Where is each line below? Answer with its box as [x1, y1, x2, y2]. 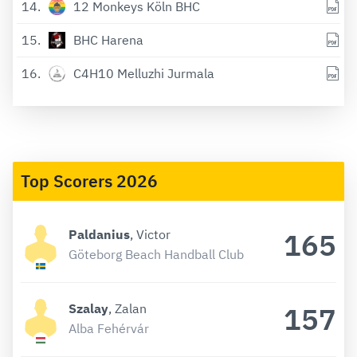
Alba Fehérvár [69, 320, 149, 336]
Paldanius [69, 226, 130, 242]
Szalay [69, 300, 108, 316]
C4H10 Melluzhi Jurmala [73, 65, 214, 82]
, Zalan [108, 300, 147, 316]
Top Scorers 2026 [21, 169, 158, 192]
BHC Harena [73, 32, 143, 49]
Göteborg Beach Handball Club [69, 245, 244, 262]
